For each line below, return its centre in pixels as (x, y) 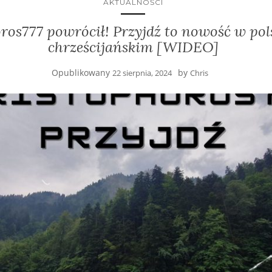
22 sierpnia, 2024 (142, 73)
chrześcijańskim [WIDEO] (133, 47)
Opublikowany (82, 73)
